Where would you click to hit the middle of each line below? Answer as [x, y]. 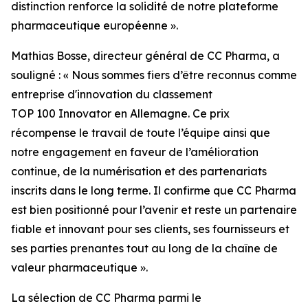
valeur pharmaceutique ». [79, 267]
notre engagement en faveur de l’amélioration [135, 152]
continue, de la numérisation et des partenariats [139, 171]
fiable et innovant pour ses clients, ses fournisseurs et [150, 229]
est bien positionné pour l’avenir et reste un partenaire [154, 210]
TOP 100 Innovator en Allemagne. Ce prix [120, 113]
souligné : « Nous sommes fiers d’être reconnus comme [154, 75]
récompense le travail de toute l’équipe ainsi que [141, 133]
